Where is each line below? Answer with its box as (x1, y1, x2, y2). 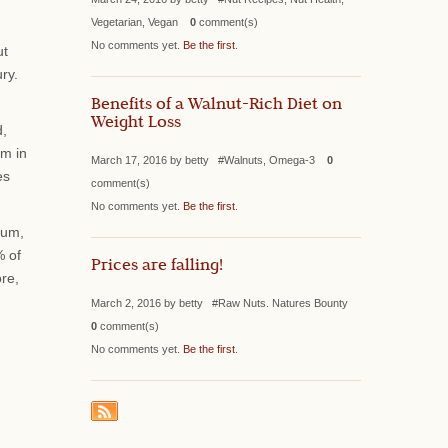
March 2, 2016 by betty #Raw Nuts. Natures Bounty (91, 296, 357, 309)
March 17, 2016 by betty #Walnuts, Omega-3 (91, 153, 327, 166)
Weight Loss (91, 110, 181, 137)
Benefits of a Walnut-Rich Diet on (91, 92, 342, 119)
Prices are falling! (91, 253, 223, 280)
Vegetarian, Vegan (91, 15, 190, 28)
